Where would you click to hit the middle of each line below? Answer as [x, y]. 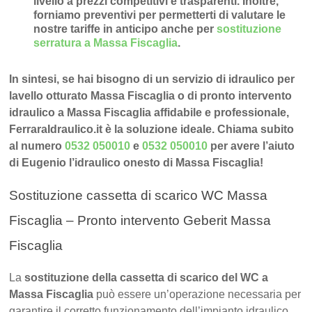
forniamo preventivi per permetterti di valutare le [160, 15]
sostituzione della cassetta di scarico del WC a [147, 278]
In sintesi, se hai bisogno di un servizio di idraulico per [152, 79]
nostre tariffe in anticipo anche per [125, 29]
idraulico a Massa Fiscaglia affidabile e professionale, [149, 113]
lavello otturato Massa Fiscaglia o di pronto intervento [151, 96]
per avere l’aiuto [253, 146]
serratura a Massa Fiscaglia [106, 43]
